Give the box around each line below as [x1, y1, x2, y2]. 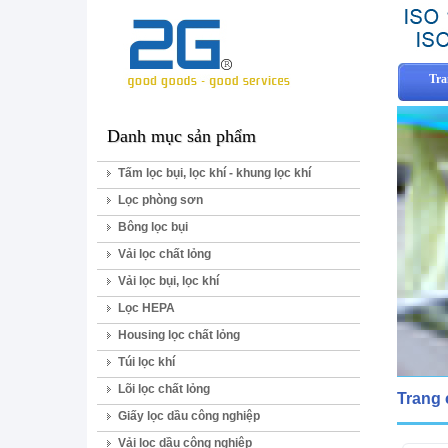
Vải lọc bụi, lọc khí [118, 274, 219, 288]
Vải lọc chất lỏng [118, 247, 211, 261]
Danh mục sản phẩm [107, 126, 256, 146]
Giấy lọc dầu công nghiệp [118, 409, 260, 423]
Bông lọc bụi [118, 220, 188, 234]
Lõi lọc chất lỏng [118, 382, 210, 396]
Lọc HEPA [118, 301, 175, 315]
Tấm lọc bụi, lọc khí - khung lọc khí [118, 166, 311, 180]
